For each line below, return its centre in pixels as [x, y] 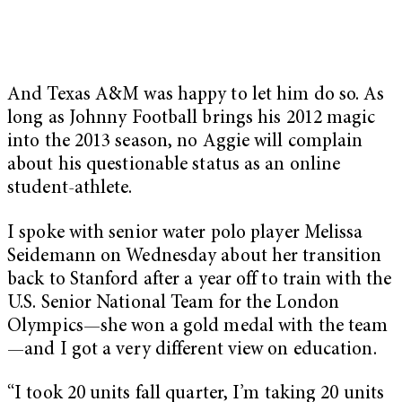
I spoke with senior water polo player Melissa [185, 233]
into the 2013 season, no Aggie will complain [185, 142]
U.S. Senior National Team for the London [174, 303]
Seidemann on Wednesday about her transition [195, 257]
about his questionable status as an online [174, 165]
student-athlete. [70, 188]
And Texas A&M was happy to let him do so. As [196, 95]
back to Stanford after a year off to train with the [200, 280]
